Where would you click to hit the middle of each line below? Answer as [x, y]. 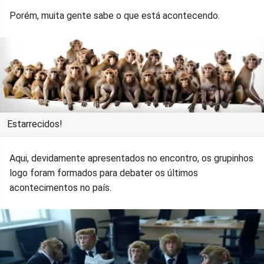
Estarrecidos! [35, 124]
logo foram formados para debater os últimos [104, 173]
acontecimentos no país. [60, 188]
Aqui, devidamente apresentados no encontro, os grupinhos [131, 159]
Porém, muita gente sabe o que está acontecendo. [115, 15]
